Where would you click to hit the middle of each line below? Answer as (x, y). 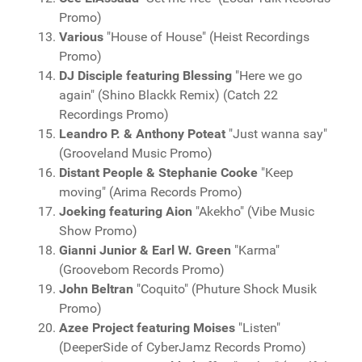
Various (81, 37)
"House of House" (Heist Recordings (206, 37)
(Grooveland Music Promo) (136, 153)
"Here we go (267, 76)
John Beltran (96, 289)
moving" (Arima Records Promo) (151, 192)
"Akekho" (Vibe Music (253, 211)
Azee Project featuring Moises (147, 328)
